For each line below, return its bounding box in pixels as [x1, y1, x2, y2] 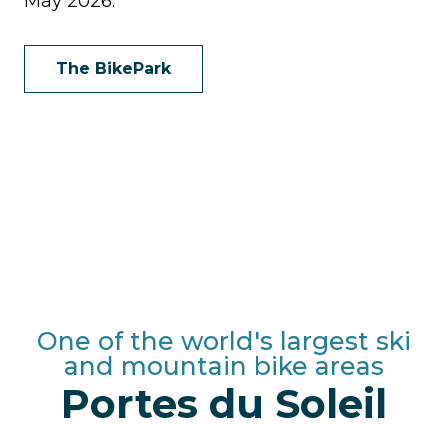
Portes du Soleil [61, 379, 387, 428]
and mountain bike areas [64, 351, 384, 381]
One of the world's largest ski [37, 326, 411, 356]
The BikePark [56, 59, 171, 78]
